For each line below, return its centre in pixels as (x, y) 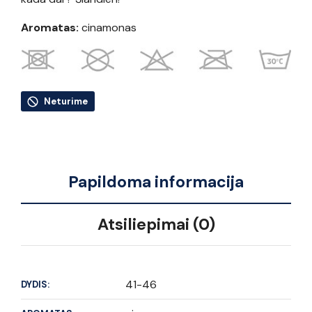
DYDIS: (35, 284)
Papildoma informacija (156, 182)
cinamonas (108, 27)
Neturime (66, 101)
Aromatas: (50, 27)
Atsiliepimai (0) (156, 225)
